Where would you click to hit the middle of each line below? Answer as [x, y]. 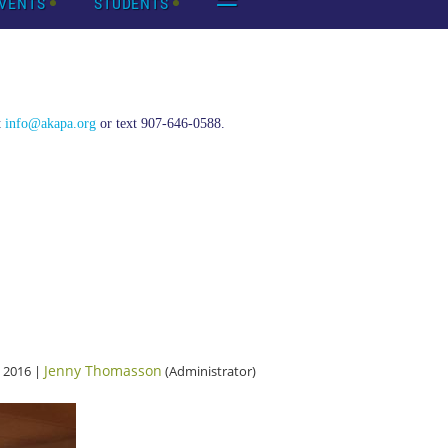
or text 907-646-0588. [160, 123]
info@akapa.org [50, 123]
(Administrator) [209, 371]
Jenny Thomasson [103, 370]
